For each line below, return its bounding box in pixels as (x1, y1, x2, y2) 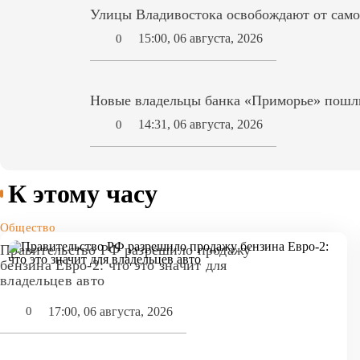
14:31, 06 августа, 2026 (138, 117, 264, 132)
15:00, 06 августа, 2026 (138, 31, 264, 46)
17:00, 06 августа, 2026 (48, 304, 174, 318)
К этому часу (8, 179, 157, 209)
